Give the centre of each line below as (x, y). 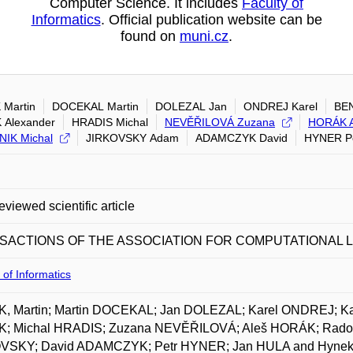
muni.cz (204, 36)
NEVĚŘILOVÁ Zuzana (220, 122)
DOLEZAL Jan (191, 106)
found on (150, 36)
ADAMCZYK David (242, 138)
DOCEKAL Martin (95, 106)
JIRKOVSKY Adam (132, 138)
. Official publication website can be (211, 20)
